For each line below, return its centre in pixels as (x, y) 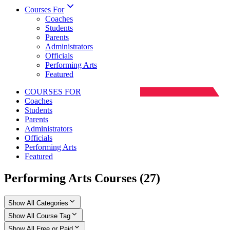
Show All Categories (38, 203)
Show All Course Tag (39, 216)
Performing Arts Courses (72, 178)
